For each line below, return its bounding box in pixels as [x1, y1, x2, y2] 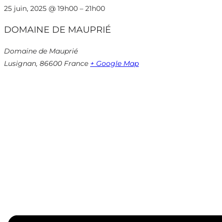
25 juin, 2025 [4, 3, 49, 13]
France [64, 58, 88, 68]
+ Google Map [90, 58, 139, 68]
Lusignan [4, 58, 36, 68]
